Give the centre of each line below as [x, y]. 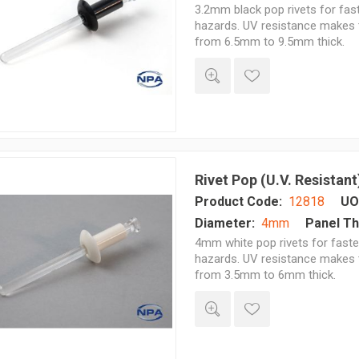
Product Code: [238, 202]
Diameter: [224, 223]
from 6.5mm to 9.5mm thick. [269, 42]
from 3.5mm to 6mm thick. [265, 275]
